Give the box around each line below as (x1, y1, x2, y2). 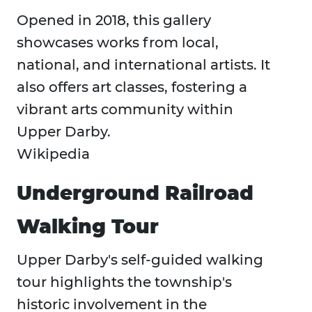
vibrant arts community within (17, 101, 233, 118)
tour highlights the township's (17, 274, 232, 291)
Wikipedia (17, 146, 90, 163)
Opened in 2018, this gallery (17, 12, 211, 29)
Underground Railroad (17, 181, 253, 205)
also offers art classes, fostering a (17, 79, 247, 96)
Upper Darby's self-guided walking (17, 251, 263, 269)
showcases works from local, (17, 34, 219, 52)
